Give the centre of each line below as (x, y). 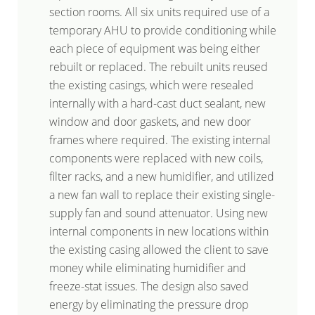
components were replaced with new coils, (156, 158)
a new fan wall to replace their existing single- (162, 195)
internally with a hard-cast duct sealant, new (157, 103)
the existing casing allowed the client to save (159, 250)
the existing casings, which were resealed (152, 85)
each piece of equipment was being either (155, 49)
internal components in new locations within (159, 231)
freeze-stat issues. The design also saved (149, 286)
